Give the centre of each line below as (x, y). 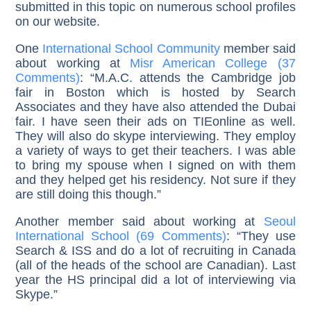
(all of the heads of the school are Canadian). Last (155, 266)
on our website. (58, 22)
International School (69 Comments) (121, 236)
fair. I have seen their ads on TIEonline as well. (155, 122)
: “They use (261, 236)
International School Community (131, 49)
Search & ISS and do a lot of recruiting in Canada (155, 251)
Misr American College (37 (213, 64)
